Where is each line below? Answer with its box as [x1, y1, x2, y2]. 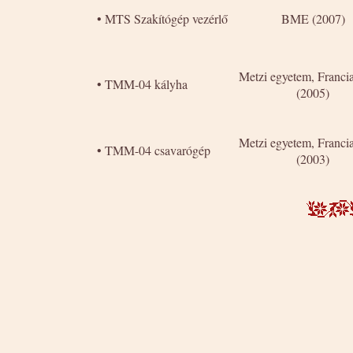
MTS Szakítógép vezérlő [105, 9, 228, 27]
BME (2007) [281, 9, 345, 27]
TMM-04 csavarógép [105, 141, 210, 158]
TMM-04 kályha [105, 75, 188, 92]
